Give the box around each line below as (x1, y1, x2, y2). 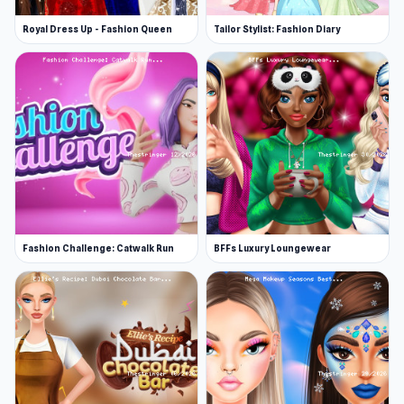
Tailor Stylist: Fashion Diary (214, 23, 340, 34)
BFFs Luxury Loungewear (214, 243, 331, 253)
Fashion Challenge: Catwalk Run (23, 243, 174, 253)
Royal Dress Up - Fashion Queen (23, 23, 172, 34)
